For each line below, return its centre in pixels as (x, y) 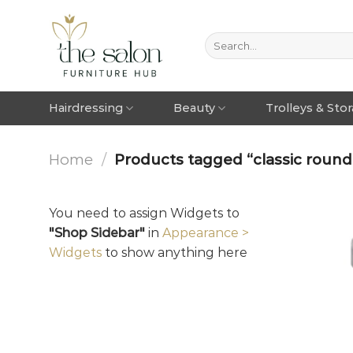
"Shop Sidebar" (97, 232)
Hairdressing (86, 108)
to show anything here (175, 252)
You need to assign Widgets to (144, 213)
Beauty (194, 108)
